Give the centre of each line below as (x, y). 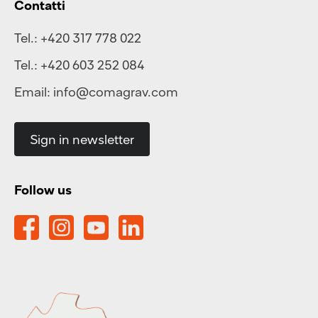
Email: (34, 91)
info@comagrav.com (116, 91)
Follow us (43, 189)
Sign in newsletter (82, 139)
